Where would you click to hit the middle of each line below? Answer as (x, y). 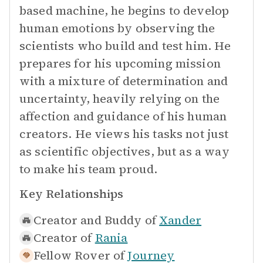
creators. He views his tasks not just (124, 134)
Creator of (63, 238)
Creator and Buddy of (95, 220)
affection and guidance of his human (123, 116)
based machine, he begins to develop (124, 11)
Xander (181, 220)
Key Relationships (71, 194)
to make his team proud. (89, 169)
